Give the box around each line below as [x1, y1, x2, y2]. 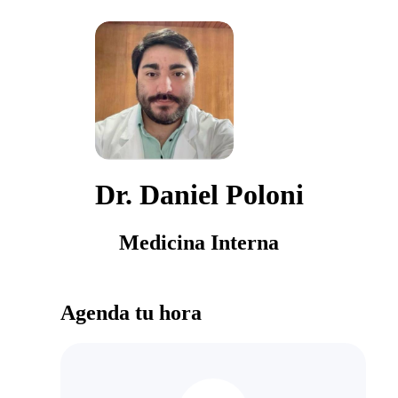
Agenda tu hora [60, 300, 202, 324]
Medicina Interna [119, 230, 279, 254]
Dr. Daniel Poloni [94, 179, 304, 211]
